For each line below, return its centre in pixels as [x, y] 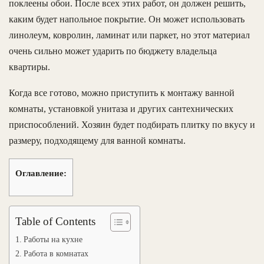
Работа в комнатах [56, 253]
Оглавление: [41, 173]
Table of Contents [55, 221]
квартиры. [29, 67]
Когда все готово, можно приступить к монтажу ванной [122, 93]
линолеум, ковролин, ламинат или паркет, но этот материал [129, 35]
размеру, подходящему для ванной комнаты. [97, 141]
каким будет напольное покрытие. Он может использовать [127, 19]
